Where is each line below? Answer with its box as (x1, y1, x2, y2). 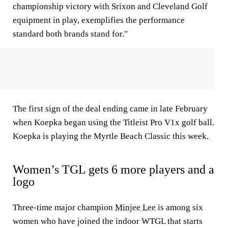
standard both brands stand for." (13, 29, 128, 39)
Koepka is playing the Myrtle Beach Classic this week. (13, 131, 209, 141)
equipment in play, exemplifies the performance (13, 15, 185, 25)
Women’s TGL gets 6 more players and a (13, 163, 214, 176)
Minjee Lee (115, 203, 156, 212)
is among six (156, 203, 203, 212)
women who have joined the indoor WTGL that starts (13, 216, 203, 226)
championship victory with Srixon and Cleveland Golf (13, 2, 208, 11)
